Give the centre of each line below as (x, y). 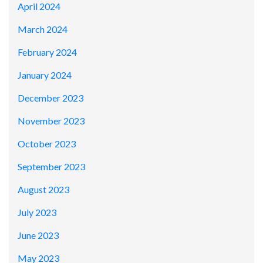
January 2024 (45, 75)
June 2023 (38, 235)
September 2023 (51, 167)
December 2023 (50, 98)
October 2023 (47, 144)
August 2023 (43, 190)
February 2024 (47, 52)
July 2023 (37, 213)
